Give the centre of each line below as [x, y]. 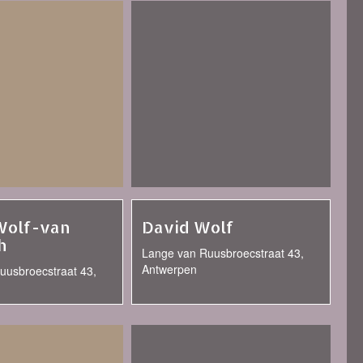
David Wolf [188, 227]
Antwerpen [169, 269]
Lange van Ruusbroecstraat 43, [223, 253]
